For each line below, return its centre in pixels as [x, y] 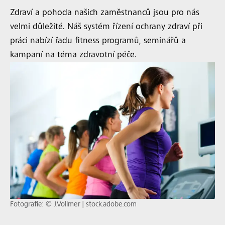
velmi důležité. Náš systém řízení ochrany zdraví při [106, 27]
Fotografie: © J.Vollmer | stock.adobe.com [73, 205]
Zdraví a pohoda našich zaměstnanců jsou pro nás [105, 13]
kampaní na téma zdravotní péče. [73, 55]
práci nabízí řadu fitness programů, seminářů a [98, 41]
